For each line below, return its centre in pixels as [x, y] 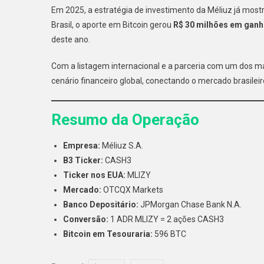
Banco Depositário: [101, 204]
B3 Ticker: [83, 160]
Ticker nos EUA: [94, 175]
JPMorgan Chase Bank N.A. [190, 204]
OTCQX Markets [132, 189]
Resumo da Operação [125, 119]
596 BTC [169, 234]
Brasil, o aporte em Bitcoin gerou [112, 24]
